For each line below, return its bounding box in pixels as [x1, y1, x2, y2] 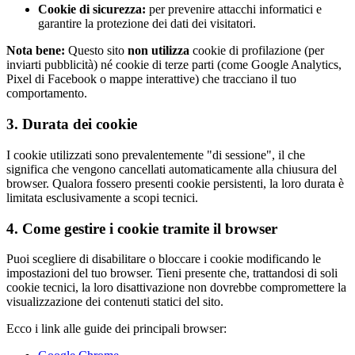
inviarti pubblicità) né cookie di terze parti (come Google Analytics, [6, 58, 342, 72]
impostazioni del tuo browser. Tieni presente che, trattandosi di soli [6, 266, 338, 281]
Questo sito [65, 44, 128, 58]
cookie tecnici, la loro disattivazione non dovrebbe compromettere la [6, 281, 346, 295]
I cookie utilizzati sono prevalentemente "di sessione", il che [6, 147, 305, 162]
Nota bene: [6, 44, 65, 58]
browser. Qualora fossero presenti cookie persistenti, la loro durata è [6, 176, 344, 190]
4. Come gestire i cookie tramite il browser [6, 219, 277, 237]
